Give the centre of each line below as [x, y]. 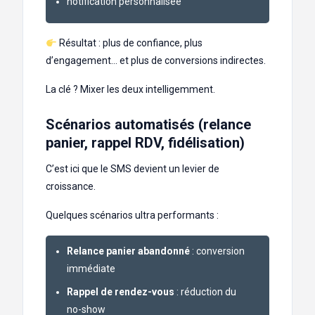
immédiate [91, 269]
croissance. [71, 187]
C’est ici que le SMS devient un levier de [133, 169]
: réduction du [205, 292]
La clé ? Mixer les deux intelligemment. [130, 90]
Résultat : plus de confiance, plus [129, 43]
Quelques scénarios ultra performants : [132, 216]
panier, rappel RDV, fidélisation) [145, 143]
